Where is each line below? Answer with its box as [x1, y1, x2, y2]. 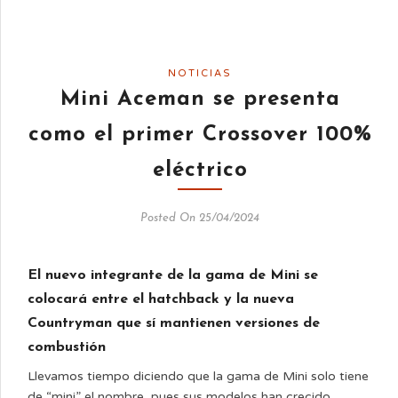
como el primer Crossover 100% [28, 124, 372, 146]
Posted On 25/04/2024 [140, 212, 259, 224]
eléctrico [152, 160, 248, 181]
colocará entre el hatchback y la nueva [28, 292, 294, 306]
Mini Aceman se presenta [60, 89, 340, 110]
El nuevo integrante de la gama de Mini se [28, 268, 318, 283]
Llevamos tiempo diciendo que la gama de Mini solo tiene [28, 369, 369, 384]
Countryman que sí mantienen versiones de [28, 316, 320, 330]
